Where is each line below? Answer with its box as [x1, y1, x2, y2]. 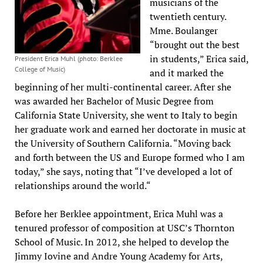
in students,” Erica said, [149, 52, 248, 65]
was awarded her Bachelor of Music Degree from [14, 94, 214, 107]
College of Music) [14, 64, 65, 73]
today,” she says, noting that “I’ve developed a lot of [14, 164, 232, 178]
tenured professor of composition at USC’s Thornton [14, 221, 235, 234]
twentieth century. [149, 9, 226, 23]
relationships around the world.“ [14, 178, 151, 192]
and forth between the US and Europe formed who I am [14, 150, 245, 164]
